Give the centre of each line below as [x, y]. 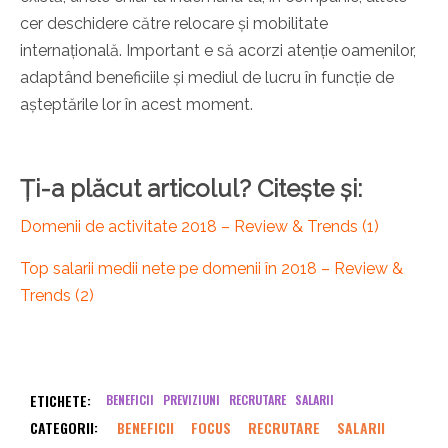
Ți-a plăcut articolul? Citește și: [191, 189]
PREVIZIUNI [191, 400]
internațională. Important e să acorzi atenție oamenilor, [218, 51]
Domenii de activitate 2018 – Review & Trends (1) [199, 227]
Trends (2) [57, 296]
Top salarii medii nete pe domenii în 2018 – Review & [211, 269]
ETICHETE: [60, 401]
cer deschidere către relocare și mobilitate [174, 24]
